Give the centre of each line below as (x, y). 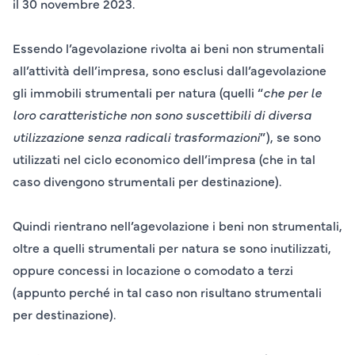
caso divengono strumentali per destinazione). (147, 181)
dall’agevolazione (277, 70)
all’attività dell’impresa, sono (98, 70)
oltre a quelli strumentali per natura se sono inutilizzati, (172, 248)
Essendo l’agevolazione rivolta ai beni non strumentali (168, 48)
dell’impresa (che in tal (248, 159)
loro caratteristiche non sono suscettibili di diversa (162, 115)
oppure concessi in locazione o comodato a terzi (153, 270)
